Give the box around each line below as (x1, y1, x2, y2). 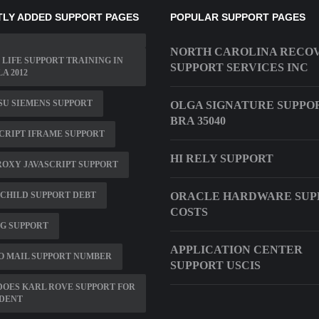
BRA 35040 (170, 115, 226, 127)
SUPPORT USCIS (170, 259, 261, 272)
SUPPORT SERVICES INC (170, 61, 308, 74)
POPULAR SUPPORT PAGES (170, 11, 305, 23)
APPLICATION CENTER (170, 244, 303, 256)
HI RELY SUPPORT (170, 152, 273, 165)
